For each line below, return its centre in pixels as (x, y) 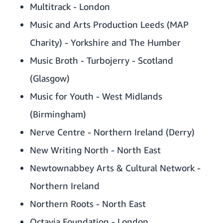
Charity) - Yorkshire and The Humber (105, 43)
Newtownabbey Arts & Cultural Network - (115, 168)
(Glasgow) (50, 78)
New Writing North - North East (95, 150)
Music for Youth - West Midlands (96, 96)
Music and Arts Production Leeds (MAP (109, 25)
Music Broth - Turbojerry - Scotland (102, 60)
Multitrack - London (70, 7)
